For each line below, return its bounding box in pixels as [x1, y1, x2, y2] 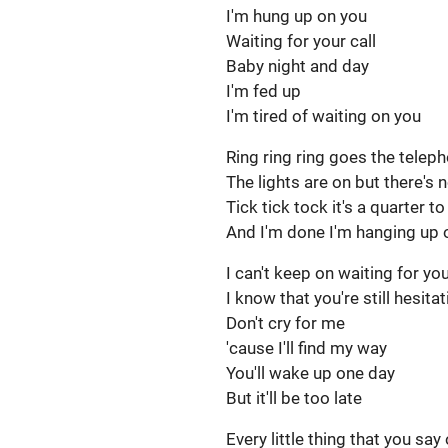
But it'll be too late [226, 388, 362, 408]
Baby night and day [226, 56, 373, 76]
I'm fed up [226, 81, 305, 101]
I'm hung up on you [226, 6, 371, 26]
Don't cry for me [226, 313, 349, 333]
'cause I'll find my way [226, 338, 391, 358]
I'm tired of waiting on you [226, 106, 421, 126]
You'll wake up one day [226, 363, 399, 383]
